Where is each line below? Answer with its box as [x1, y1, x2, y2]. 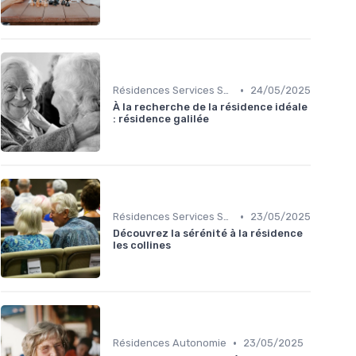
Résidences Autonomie [113, 337, 226, 350]
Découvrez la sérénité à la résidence [113, 227, 303, 240]
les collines [113, 239, 171, 252]
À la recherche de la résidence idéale [113, 101, 308, 114]
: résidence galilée [113, 113, 209, 126]
